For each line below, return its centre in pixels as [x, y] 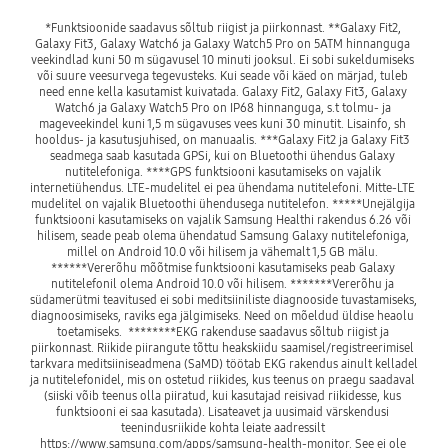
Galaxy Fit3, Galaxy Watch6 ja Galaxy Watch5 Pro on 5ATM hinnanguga [222, 44]
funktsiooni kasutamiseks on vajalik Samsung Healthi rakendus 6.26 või [222, 220]
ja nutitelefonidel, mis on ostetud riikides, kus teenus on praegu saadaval [222, 380]
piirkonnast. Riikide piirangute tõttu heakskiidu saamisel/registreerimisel [222, 348]
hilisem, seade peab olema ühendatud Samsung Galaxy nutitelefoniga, [222, 236]
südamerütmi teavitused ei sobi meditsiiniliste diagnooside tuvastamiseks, [223, 300]
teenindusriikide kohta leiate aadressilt [222, 428]
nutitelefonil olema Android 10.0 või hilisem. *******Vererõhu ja [222, 284]
